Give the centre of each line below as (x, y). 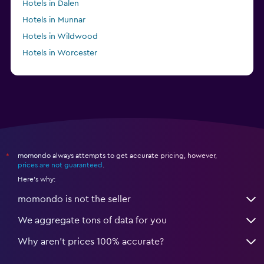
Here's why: (37, 179)
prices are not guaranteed (60, 165)
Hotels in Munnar (54, 20)
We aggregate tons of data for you (92, 220)
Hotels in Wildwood (60, 36)
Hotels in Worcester (60, 53)
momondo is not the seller (74, 199)
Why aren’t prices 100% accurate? (91, 241)
